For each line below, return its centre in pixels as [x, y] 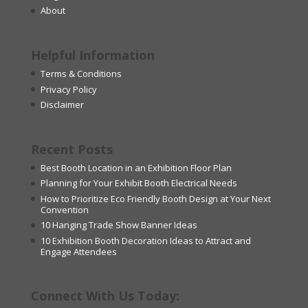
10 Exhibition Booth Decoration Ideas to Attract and [145, 240]
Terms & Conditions [81, 74]
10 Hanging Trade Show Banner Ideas [119, 225]
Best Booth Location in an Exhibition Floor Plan [136, 167]
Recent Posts [71, 149]
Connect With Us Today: [105, 296]
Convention [64, 209]
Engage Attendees [78, 251]
